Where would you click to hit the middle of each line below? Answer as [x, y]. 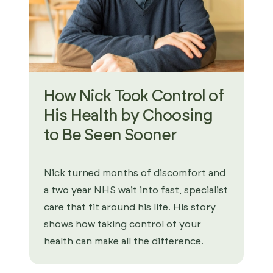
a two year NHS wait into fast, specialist [136, 190]
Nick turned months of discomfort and [135, 173]
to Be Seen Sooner [110, 135]
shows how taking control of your [122, 224]
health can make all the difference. [124, 241]
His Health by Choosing [129, 116]
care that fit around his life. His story [130, 207]
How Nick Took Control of [134, 96]
